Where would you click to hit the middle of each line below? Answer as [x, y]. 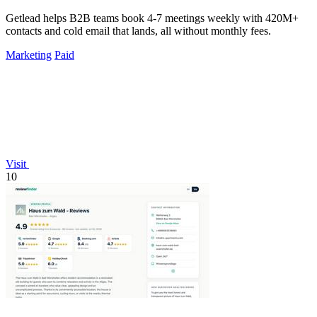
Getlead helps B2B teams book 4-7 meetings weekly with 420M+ [152, 18]
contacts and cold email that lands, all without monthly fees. [138, 31]
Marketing [29, 55]
